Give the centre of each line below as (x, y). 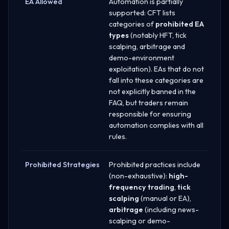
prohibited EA (180, 24)
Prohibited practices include (155, 164)
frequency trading (142, 187)
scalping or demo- (140, 221)
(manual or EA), (165, 198)
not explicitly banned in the (152, 91)
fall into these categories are (156, 80)
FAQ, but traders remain (148, 102)
